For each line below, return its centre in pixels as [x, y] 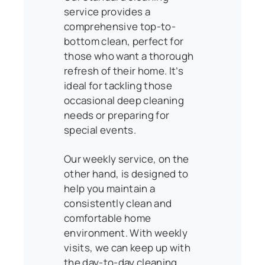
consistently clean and [118, 203]
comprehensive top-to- [120, 26]
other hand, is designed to [126, 173]
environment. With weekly [126, 232]
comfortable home [108, 218]
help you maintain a [110, 188]
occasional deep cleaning [124, 100]
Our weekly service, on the [127, 159]
